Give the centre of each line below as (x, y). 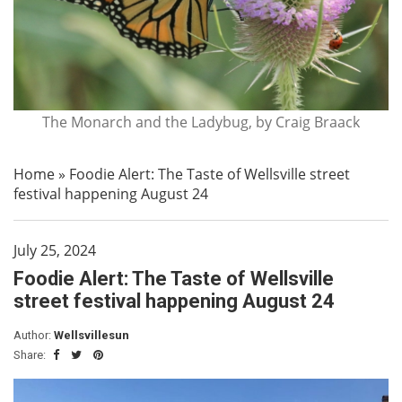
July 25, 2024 (55, 250)
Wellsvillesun (92, 335)
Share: (31, 355)
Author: (34, 335)
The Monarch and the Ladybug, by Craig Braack (201, 122)
